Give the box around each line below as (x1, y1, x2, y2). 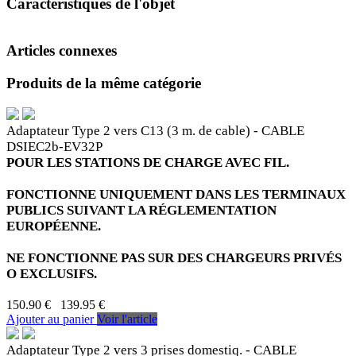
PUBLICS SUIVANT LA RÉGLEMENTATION (6, 202, 277, 218)
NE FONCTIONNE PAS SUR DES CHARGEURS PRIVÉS (6, 250, 342, 265)
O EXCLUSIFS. (6, 265, 97, 281)
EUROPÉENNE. (6, 218, 101, 234)
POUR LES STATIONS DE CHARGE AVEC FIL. (6, 154, 289, 170)
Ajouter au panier (6, 311, 97, 326)
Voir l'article (97, 311, 157, 326)
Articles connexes (6, 42, 117, 60)
